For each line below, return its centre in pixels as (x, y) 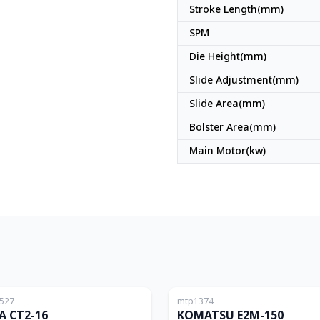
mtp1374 (195, 301)
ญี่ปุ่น (133, 271)
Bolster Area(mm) (232, 127)
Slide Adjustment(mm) (244, 80)
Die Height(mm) (228, 57)
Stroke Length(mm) (236, 10)
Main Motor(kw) (227, 151)
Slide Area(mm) (227, 104)
